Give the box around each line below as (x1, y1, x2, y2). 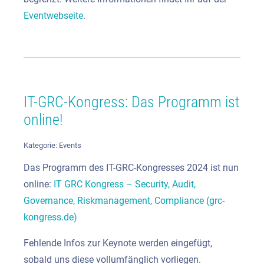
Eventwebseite (24, 9, 83, 21)
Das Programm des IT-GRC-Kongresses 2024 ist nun (24, 162, 239, 174)
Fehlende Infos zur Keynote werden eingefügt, (24, 237, 212, 249)
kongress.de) (24, 212, 77, 223)
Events (59, 141, 81, 150)
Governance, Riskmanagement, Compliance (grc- (24, 195, 225, 207)
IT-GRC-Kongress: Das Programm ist (24, 93, 240, 111)
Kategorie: (24, 141, 59, 150)
